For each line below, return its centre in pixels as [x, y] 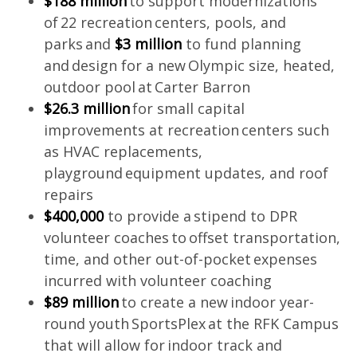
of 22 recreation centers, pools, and [165, 22]
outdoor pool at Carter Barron [147, 87]
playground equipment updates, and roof [186, 173]
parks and [79, 44]
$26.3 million [86, 108]
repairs [68, 194]
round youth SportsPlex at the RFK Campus [191, 324]
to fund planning [241, 44]
